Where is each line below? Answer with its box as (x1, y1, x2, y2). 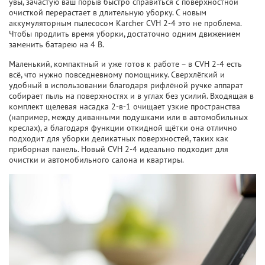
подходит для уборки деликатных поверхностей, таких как (9, 133, 228, 144)
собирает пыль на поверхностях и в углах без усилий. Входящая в (9, 91, 254, 102)
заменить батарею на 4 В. (9, 39, 104, 50)
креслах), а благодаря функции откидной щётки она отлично (9, 122, 237, 134)
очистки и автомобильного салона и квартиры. (9, 154, 184, 166)
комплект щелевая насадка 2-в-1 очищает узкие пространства (9, 101, 240, 112)
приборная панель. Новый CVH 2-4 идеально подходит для (9, 144, 228, 155)
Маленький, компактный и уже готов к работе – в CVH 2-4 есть (9, 59, 242, 70)
